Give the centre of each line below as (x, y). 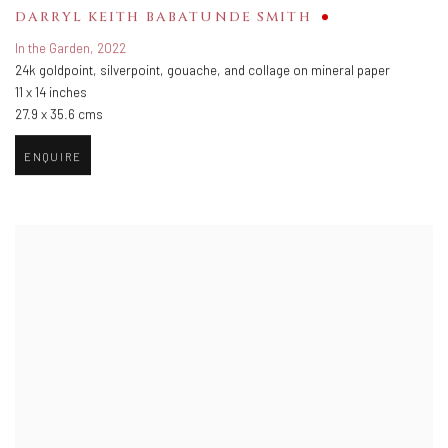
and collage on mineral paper (307, 71)
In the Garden (52, 49)
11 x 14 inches (51, 93)
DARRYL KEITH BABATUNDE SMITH (163, 17)
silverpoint (130, 71)
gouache (192, 71)
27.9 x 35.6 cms (59, 115)
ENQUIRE (53, 158)
